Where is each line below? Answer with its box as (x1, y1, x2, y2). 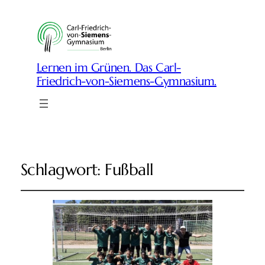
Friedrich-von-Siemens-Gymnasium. (36, 74, 216, 89)
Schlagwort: (20, 159, 105, 180)
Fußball (105, 159, 154, 180)
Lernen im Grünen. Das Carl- (36, 60, 181, 76)
